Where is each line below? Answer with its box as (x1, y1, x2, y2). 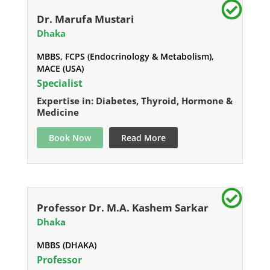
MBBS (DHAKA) (36, 239, 96, 251)
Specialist (36, 77, 83, 90)
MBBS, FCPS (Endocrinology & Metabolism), (36, 51, 214, 63)
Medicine (36, 106, 79, 119)
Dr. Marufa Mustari (36, 12, 134, 27)
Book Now (48, 132, 91, 144)
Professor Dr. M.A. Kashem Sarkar (36, 201, 209, 215)
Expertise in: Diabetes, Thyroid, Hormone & (36, 95, 233, 107)
